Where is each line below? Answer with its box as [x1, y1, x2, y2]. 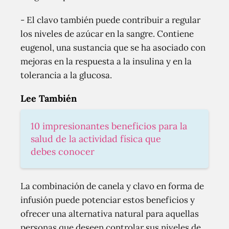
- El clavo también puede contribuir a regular [20, 14, 200, 26]
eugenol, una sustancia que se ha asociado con [20, 42, 205, 53]
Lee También [20, 93, 77, 104]
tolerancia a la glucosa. [20, 70, 112, 81]
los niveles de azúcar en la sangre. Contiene [20, 28, 194, 39]
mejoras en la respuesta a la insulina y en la [20, 56, 192, 67]
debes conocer [31, 146, 95, 157]
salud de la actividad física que [31, 133, 161, 145]
